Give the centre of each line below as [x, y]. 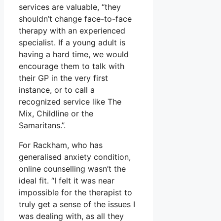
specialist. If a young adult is [72, 42]
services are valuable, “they [70, 7]
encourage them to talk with [72, 66]
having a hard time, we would [74, 54]
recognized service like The [70, 101]
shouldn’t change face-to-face [75, 18]
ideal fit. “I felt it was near [67, 180]
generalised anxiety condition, [75, 157]
